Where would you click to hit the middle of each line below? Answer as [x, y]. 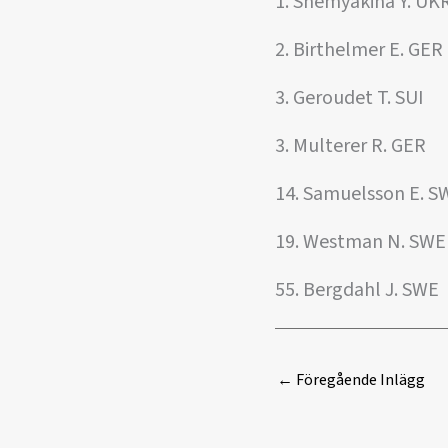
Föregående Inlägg [359, 380]
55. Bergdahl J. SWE [357, 290]
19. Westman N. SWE [360, 242]
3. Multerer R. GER [350, 146]
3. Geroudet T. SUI [349, 98]
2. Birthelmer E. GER [359, 50]
